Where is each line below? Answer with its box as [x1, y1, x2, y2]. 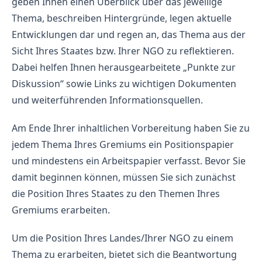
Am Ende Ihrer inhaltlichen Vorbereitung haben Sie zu [12, 121, 250, 135]
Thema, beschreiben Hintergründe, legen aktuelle [12, 11, 232, 25]
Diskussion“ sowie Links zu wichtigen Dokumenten [12, 77, 236, 90]
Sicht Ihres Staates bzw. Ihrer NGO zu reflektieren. [12, 44, 234, 57]
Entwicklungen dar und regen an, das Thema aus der [12, 27, 246, 41]
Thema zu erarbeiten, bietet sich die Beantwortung [12, 247, 237, 261]
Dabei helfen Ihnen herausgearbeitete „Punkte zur [12, 60, 236, 74]
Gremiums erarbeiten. [12, 203, 110, 216]
